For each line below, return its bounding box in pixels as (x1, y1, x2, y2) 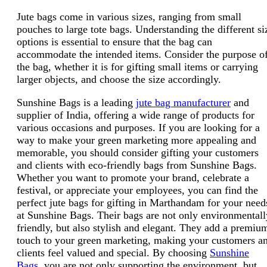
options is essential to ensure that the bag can (17, 35, 212, 48)
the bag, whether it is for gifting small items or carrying (17, 60, 258, 73)
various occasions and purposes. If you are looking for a (17, 121, 260, 133)
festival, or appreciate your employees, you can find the (17, 184, 258, 196)
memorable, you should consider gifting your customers (17, 146, 259, 159)
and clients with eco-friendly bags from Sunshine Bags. (17, 159, 257, 171)
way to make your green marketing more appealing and (17, 133, 256, 146)
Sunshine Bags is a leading (17, 96, 136, 108)
